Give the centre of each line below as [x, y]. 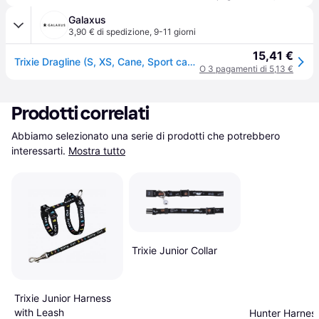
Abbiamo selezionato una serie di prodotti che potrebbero [146, 136]
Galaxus [87, 20]
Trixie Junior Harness [63, 298]
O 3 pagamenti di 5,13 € [246, 69]
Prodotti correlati [80, 114]
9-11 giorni [175, 32]
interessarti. [38, 151]
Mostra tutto [97, 151]
